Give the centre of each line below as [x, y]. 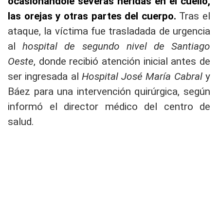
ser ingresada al [45, 76]
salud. [21, 122]
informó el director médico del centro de [109, 107]
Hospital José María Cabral [142, 76]
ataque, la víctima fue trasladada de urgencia [109, 31]
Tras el [193, 16]
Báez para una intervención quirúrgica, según [109, 91]
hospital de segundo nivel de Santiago [117, 46]
